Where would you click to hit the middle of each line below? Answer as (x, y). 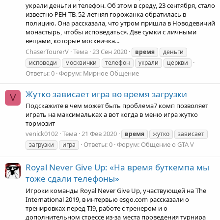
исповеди (43, 62)
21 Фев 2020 (99, 134)
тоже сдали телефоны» (72, 179)
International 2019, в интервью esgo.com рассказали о (107, 199)
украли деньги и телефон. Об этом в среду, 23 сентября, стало (120, 6)
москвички (81, 62)
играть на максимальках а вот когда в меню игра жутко (112, 115)
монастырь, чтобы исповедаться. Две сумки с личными (111, 32)
